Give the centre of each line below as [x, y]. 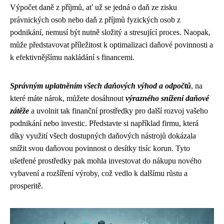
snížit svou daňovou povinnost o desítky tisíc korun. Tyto [100, 148]
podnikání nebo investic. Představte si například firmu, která [104, 123]
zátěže [19, 111]
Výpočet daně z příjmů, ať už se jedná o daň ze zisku [93, 7]
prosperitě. [26, 186]
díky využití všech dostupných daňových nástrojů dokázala [103, 136]
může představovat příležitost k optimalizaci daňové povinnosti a [111, 45]
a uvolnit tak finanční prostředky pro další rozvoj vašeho [118, 111]
